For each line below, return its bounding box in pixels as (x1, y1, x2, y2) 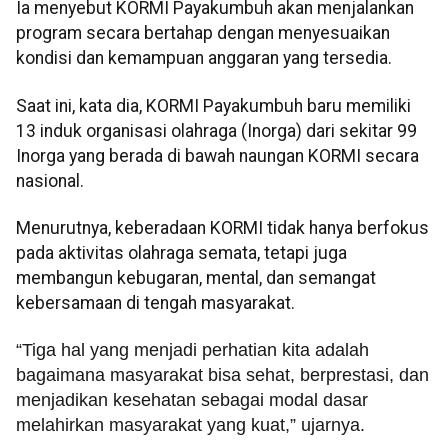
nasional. (16, 170, 84, 191)
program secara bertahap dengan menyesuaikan (16, 23, 390, 44)
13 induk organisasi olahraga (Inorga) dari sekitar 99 (16, 120, 417, 141)
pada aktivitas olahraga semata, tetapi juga (16, 243, 347, 263)
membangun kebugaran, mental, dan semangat (16, 268, 376, 288)
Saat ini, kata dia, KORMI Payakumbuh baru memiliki (16, 95, 411, 116)
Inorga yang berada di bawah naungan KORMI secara (16, 145, 419, 166)
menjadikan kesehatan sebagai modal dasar (16, 390, 368, 411)
